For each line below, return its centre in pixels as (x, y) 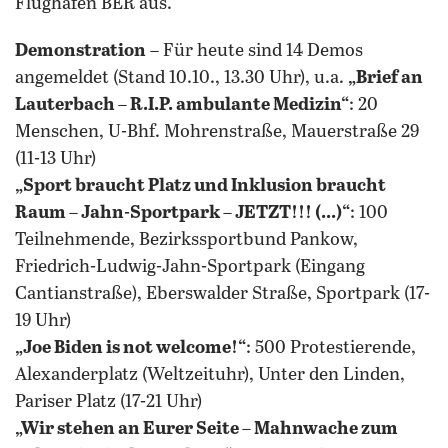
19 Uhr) (43, 321)
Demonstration (80, 51)
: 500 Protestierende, (331, 348)
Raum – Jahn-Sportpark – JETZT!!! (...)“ (182, 213)
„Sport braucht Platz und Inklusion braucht (200, 186)
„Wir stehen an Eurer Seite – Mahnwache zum (206, 429)
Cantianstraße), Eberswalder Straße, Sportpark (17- (222, 294)
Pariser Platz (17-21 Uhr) (108, 402)
